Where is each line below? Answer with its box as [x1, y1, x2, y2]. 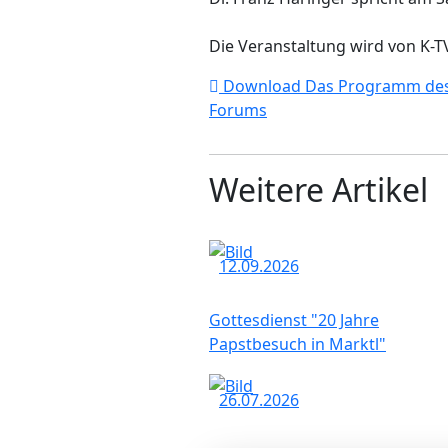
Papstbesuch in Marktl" [209, 333, 386, 356]
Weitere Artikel [209, 167, 428, 211]
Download [223, 74, 301, 97]
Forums [209, 98, 267, 121]
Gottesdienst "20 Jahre [209, 309, 379, 332]
